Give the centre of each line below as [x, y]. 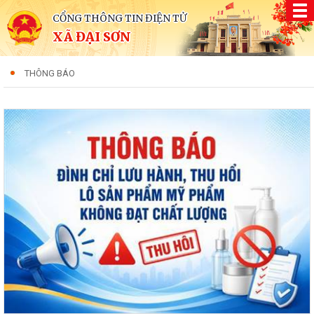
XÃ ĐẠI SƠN [92, 37]
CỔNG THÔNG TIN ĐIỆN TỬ [120, 18]
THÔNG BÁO [50, 73]
